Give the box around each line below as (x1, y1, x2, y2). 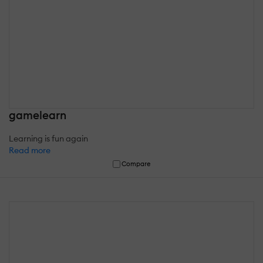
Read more (9, 144, 50, 156)
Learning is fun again (9, 133, 88, 144)
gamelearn (9, 107, 66, 122)
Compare (122, 159, 151, 168)
